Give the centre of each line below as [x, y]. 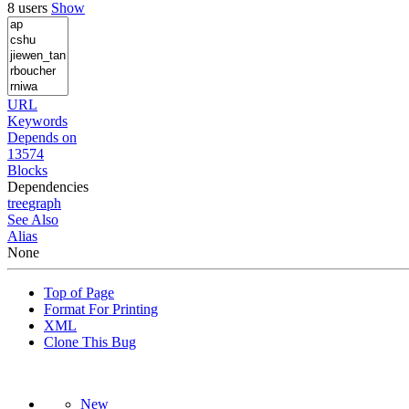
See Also [33, 219]
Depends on [42, 137]
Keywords [37, 121]
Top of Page [79, 292]
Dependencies [48, 186]
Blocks [27, 170]
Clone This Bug [90, 341]
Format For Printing [101, 309]
